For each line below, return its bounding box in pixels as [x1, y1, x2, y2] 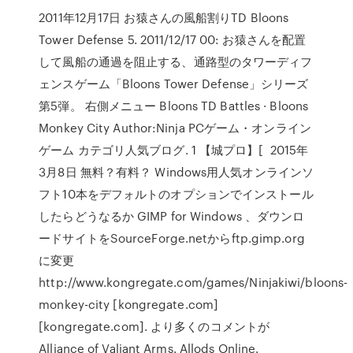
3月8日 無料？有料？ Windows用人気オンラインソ [39, 163, 314, 180]
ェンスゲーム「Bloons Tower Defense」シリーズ [39, 75, 309, 92]
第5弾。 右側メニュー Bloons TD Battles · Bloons [39, 97, 309, 114]
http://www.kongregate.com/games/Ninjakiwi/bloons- [39, 273, 348, 291]
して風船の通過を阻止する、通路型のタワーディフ [39, 53, 313, 70]
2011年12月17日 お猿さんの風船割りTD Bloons [39, 9, 289, 26]
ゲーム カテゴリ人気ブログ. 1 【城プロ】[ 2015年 [39, 141, 309, 158]
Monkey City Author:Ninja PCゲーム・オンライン [39, 119, 311, 136]
